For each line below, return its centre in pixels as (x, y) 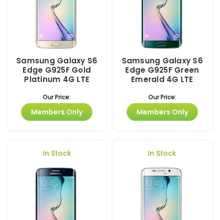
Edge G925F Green (162, 70)
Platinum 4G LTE (57, 80)
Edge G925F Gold (57, 70)
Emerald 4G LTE (162, 80)
